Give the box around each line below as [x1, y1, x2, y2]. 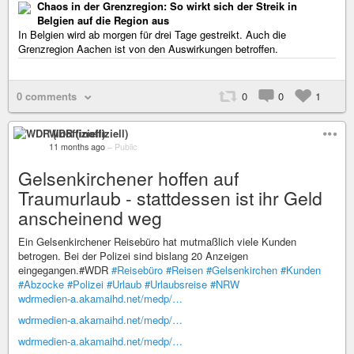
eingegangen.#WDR [18, 262, 111, 277]
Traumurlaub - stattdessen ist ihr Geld [18, 185, 322, 211]
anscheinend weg [18, 205, 162, 231]
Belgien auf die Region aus [37, 13, 169, 28]
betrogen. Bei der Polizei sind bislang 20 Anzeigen [18, 248, 248, 263]
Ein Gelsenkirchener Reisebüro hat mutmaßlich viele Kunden [18, 234, 296, 249]
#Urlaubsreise [145, 277, 207, 292]
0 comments [17, 88, 77, 104]
